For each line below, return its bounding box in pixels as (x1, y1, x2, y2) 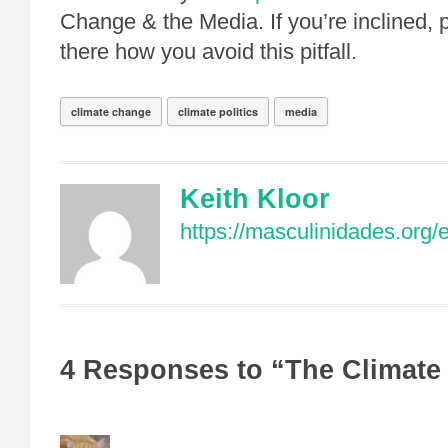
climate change (71, 104, 151, 119)
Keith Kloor (180, 184, 330, 214)
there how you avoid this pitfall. (60, 39, 357, 64)
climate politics (178, 104, 258, 119)
